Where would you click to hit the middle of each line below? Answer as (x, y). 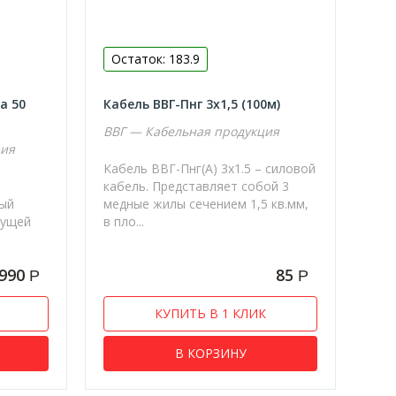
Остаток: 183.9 (156, 58)
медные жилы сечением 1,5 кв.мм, (206, 203)
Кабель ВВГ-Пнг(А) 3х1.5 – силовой (210, 168)
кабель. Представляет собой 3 (197, 186)
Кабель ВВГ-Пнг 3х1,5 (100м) (192, 103)
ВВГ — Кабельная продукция (192, 131)
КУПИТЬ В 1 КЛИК (211, 313)
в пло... (124, 221)
